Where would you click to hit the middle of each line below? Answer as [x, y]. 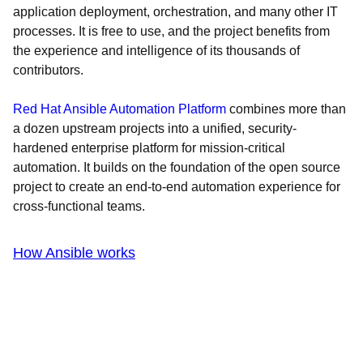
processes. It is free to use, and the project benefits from [171, 31]
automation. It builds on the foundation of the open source [177, 167]
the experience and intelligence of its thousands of [156, 51]
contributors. [48, 70]
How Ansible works [74, 253]
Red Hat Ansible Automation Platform [120, 109]
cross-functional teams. [79, 206]
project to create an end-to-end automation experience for [177, 187]
